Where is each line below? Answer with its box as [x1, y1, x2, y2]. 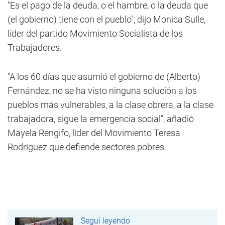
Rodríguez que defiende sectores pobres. [8, 142, 166, 152]
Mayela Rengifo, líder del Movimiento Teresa [8, 128, 180, 138]
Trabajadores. [8, 42, 62, 53]
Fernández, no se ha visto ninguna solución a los [8, 85, 197, 96]
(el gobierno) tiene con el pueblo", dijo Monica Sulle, [8, 14, 205, 25]
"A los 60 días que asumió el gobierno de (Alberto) [8, 71, 200, 82]
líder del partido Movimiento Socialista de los [8, 28, 183, 39]
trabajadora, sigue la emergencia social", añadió [8, 114, 194, 124]
